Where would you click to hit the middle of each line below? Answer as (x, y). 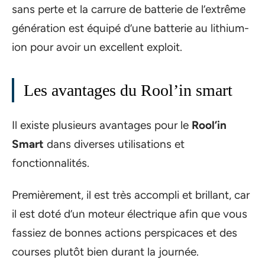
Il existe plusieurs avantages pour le (102, 125)
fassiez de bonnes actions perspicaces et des (125, 233)
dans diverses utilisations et (114, 144)
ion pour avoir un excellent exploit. (97, 47)
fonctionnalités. (51, 163)
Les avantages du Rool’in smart (128, 91)
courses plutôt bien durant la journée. (105, 252)
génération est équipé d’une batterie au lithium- (130, 28)
